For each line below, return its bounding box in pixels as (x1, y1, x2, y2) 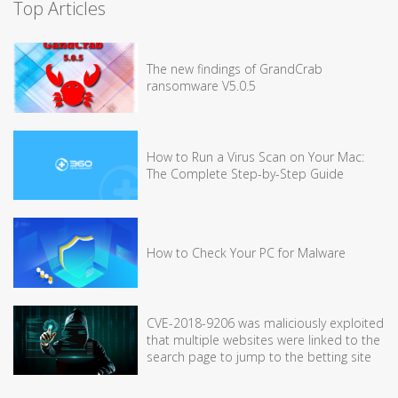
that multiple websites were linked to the (147, 331, 380, 349)
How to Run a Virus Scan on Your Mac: (147, 147, 364, 165)
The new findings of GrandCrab (147, 60, 322, 78)
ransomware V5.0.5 (147, 77, 256, 95)
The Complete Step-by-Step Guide (147, 164, 344, 182)
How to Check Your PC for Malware (147, 243, 346, 261)
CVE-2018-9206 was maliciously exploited (147, 314, 384, 332)
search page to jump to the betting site (147, 348, 371, 366)
